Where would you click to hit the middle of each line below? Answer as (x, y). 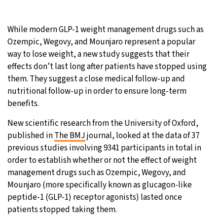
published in (31, 135)
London (63, 93)
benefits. (23, 103)
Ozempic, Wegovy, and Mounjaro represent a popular (101, 42)
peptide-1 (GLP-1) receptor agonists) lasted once (95, 197)
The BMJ (70, 135)
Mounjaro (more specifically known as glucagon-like (100, 185)
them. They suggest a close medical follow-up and (96, 79)
